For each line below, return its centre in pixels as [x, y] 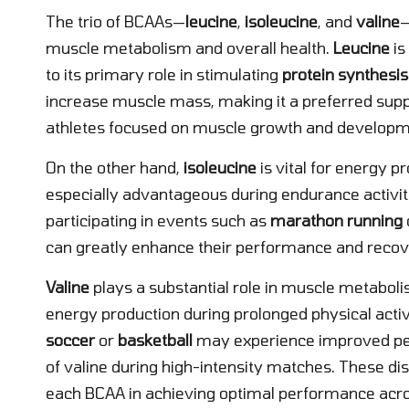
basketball [155, 339]
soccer [70, 339]
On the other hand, [115, 167]
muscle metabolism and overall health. [189, 47]
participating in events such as [158, 220]
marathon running [336, 220]
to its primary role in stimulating [164, 73]
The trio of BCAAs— [115, 21]
